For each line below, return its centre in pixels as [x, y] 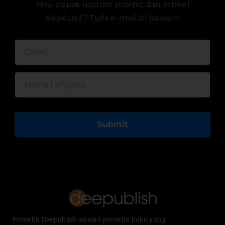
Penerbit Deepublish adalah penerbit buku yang [89, 219]
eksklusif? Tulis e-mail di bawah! [113, 18]
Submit [113, 124]
